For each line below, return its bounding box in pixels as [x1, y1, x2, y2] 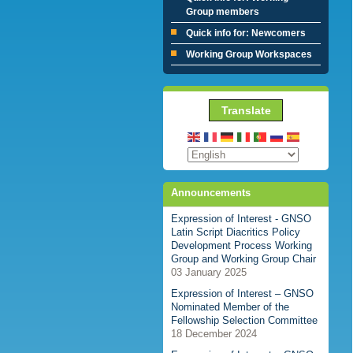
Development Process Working [171, 240, 312, 252]
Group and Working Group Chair [171, 253, 316, 266]
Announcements [171, 186, 251, 199]
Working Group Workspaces [186, 49, 312, 60]
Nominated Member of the [171, 301, 289, 314]
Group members [186, 6, 259, 17]
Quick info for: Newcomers [186, 28, 306, 39]
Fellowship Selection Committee [171, 314, 318, 327]
